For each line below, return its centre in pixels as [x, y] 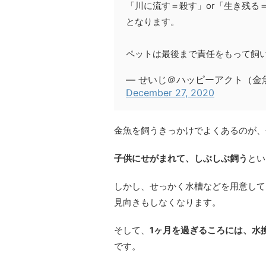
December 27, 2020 [170, 92]
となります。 [153, 21]
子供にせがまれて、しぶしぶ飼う [181, 158]
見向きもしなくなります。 [167, 202]
